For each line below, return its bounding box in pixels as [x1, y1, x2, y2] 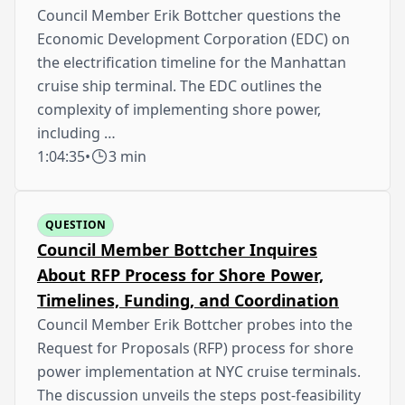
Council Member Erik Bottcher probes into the [37, 314, 353, 334]
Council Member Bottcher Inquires [37, 238, 317, 260]
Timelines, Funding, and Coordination [37, 288, 339, 311]
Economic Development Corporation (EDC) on [37, 28, 350, 49]
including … [37, 122, 116, 143]
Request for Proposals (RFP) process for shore [37, 337, 353, 358]
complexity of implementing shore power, [37, 99, 321, 119]
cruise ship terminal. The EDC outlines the [37, 75, 322, 96]
